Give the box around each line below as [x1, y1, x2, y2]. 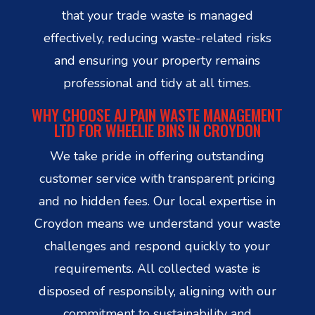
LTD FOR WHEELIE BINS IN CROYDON [53, 118, 261, 141]
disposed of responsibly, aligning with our [38, 282, 276, 300]
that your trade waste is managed [61, 6, 253, 24]
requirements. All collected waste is [54, 259, 261, 277]
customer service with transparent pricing [39, 169, 276, 187]
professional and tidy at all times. [63, 74, 252, 91]
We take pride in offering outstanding [50, 147, 265, 165]
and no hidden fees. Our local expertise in [39, 192, 276, 210]
